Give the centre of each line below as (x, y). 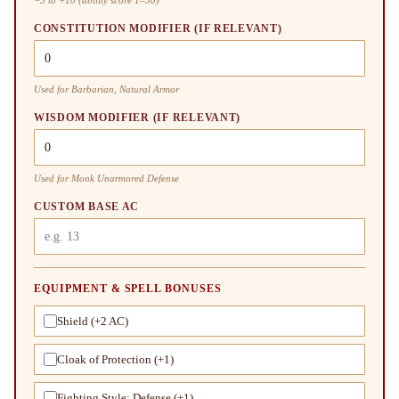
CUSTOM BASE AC (87, 206)
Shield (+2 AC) (93, 321)
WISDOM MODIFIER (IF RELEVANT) (138, 117)
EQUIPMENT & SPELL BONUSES (128, 288)
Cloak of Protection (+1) (115, 359)
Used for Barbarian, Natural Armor (106, 89)
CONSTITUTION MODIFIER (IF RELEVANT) (158, 28)
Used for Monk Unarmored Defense (106, 178)
